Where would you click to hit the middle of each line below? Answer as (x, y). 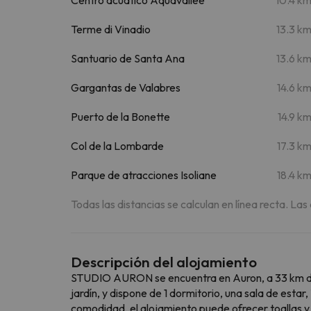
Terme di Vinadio (111, 29)
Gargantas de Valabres (126, 87)
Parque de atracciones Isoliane (144, 175)
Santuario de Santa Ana (128, 58)
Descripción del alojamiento (164, 261)
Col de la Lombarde (117, 145)
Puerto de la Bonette (120, 116)
